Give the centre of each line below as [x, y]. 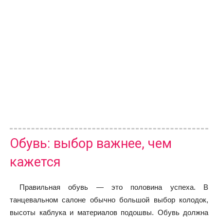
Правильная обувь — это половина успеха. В [114, 187]
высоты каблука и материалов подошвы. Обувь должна [109, 212]
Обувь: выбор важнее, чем [91, 143]
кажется [35, 162]
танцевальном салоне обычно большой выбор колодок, [109, 200]
